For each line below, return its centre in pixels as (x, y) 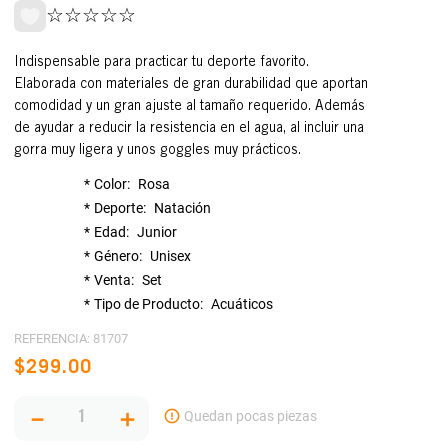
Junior (157, 231)
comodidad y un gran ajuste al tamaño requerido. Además (190, 106)
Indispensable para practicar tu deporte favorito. (162, 62)
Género (117, 255)
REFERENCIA (51, 338)
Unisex (171, 255)
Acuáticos (242, 303)
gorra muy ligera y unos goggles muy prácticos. (158, 150)
